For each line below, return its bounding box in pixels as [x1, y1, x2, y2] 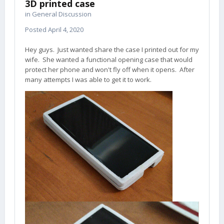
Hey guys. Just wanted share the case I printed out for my [25, 45, 199, 54]
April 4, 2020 [48, 25, 83, 34]
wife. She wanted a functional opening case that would [25, 55, 192, 64]
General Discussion [32, 9, 91, 18]
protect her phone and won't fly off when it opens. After [25, 65, 194, 74]
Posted [25, 25, 48, 34]
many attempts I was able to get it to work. [25, 75, 154, 84]
